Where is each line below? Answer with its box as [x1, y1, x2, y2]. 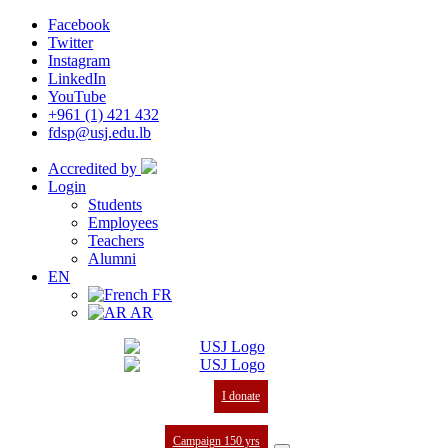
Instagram [48, 52, 110, 69]
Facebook [48, 16, 110, 33]
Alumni [88, 250, 136, 267]
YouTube [48, 88, 106, 105]
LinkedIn [48, 70, 106, 87]
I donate [221, 389, 260, 403]
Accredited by [48, 160, 141, 177]
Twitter [48, 34, 93, 51]
